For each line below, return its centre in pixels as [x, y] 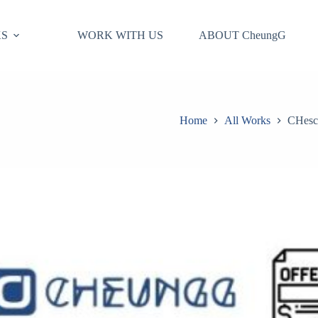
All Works [247, 121]
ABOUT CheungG [242, 35]
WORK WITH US [120, 35]
